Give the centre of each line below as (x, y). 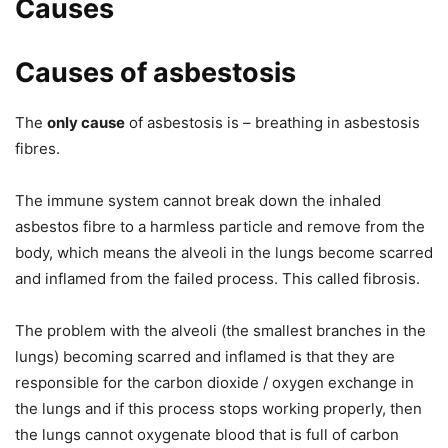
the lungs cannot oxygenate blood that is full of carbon (207, 435)
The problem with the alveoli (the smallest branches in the (220, 331)
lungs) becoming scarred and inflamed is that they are (205, 357)
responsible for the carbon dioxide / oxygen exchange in (214, 383)
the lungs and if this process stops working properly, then (218, 409)
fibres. (37, 149)
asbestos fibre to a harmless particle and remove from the (220, 227)
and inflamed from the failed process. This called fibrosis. (217, 279)
